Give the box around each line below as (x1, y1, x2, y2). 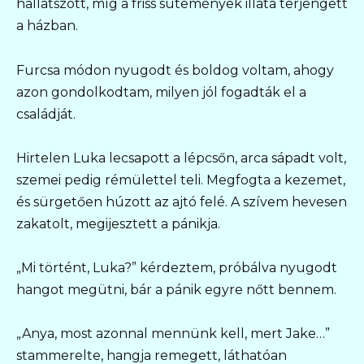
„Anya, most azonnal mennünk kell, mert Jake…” (16, 326, 330, 342)
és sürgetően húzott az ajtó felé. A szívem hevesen (16, 193, 347, 210)
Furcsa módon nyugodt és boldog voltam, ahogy (16, 62, 334, 78)
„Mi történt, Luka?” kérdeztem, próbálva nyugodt (16, 259, 337, 275)
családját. (16, 106, 76, 122)
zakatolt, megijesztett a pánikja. (16, 215, 220, 232)
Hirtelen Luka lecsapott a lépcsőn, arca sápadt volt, (16, 149, 346, 166)
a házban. (16, 18, 78, 34)
